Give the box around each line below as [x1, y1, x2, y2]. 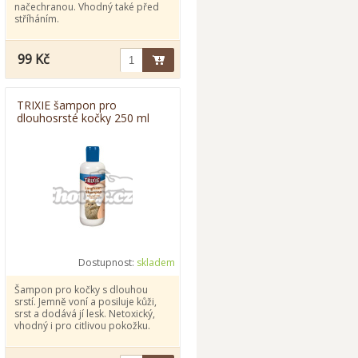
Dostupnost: [78, 256, 137, 269]
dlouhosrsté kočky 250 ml [17, 110, 149, 125]
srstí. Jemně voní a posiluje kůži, [14, 295, 157, 308]
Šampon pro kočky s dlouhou [14, 283, 148, 296]
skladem [137, 256, 175, 269]
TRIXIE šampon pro [17, 97, 117, 113]
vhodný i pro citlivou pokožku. [14, 319, 150, 332]
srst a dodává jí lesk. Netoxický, [14, 307, 155, 320]
